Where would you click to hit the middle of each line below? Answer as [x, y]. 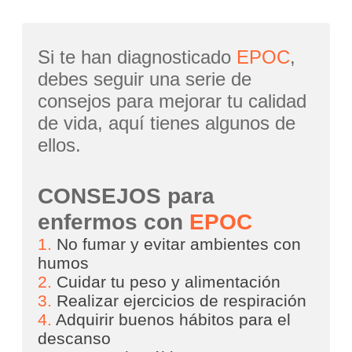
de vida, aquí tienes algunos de [167, 123]
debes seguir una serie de [145, 79]
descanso [75, 338]
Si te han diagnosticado [137, 57]
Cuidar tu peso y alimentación [167, 282]
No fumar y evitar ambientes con [177, 244]
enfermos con [114, 222]
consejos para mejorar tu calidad [172, 101]
